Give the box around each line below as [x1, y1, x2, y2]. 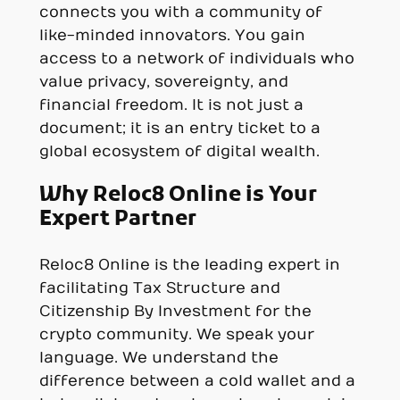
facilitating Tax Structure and [38, 279, 280, 297]
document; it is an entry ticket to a [38, 120, 321, 138]
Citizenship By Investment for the [38, 302, 312, 321]
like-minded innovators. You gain [38, 27, 305, 46]
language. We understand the [38, 348, 279, 367]
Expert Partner [38, 206, 196, 234]
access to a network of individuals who [38, 50, 354, 69]
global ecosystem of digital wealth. [38, 143, 320, 162]
